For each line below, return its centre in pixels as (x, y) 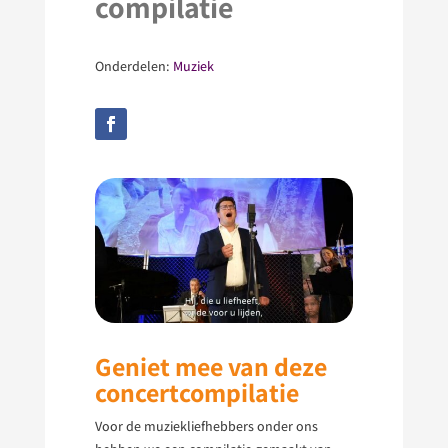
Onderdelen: (133, 66)
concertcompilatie (196, 392)
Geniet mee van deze (210, 366)
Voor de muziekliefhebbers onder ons (206, 426)
